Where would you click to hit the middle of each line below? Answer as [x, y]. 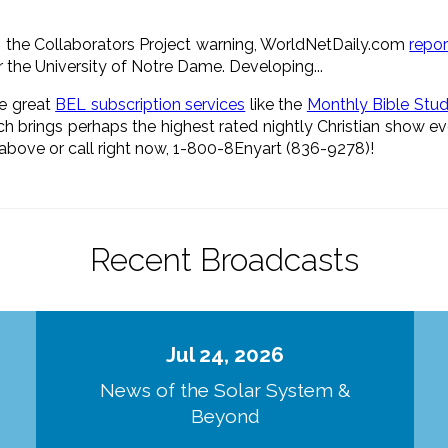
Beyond [225, 416]
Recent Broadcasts [224, 259]
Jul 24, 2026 [225, 354]
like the [276, 104]
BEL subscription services [150, 104]
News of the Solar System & [225, 390]
